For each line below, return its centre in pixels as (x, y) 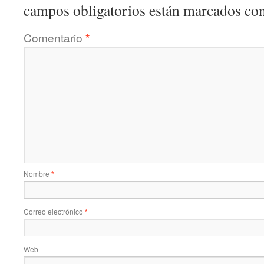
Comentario (55, 37)
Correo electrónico (54, 211)
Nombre (37, 174)
